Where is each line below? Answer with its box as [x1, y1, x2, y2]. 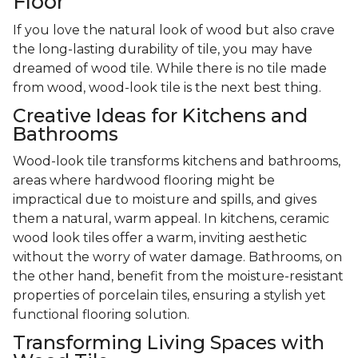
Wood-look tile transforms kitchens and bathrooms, [13, 153, 340, 169]
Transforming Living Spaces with [13, 331, 324, 355]
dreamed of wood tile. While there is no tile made [13, 61, 327, 77]
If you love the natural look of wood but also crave [13, 22, 335, 38]
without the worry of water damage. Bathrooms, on [13, 249, 342, 265]
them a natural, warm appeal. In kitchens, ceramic [13, 211, 329, 227]
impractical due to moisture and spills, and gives [13, 192, 316, 208]
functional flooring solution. [13, 307, 189, 323]
